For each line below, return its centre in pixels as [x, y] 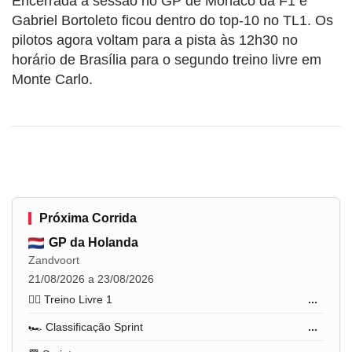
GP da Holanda [93, 243]
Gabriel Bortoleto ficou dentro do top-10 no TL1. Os [172, 21]
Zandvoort [54, 260]
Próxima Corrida [88, 218]
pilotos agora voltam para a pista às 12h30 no [155, 40]
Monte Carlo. [52, 80]
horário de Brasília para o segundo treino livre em [167, 60]
